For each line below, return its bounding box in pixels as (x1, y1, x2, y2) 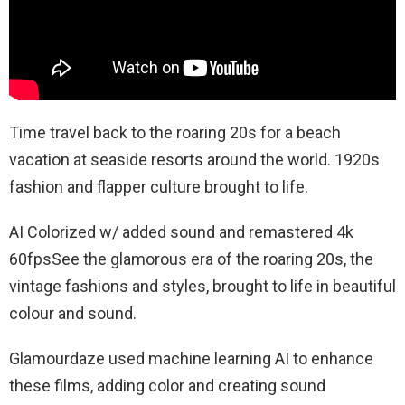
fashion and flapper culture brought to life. (9, 176, 312, 196)
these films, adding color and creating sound (9, 375, 325, 395)
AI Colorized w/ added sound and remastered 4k (9, 221, 353, 241)
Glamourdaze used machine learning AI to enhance (9, 348, 373, 368)
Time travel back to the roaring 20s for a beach (9, 122, 341, 142)
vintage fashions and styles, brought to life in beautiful (9, 276, 396, 296)
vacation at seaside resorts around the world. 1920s (9, 149, 380, 169)
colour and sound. (9, 303, 144, 323)
